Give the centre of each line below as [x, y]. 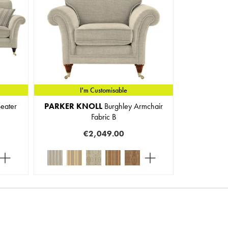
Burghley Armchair [133, 106]
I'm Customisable [104, 90]
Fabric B [104, 117]
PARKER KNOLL [73, 106]
